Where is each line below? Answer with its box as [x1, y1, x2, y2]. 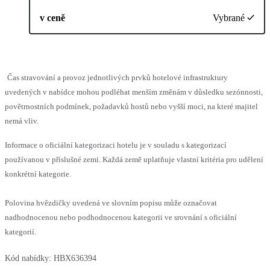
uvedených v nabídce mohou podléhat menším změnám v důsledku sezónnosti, [5, 87, 263, 96]
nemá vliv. [5, 116, 39, 125]
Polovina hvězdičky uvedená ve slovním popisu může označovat [5, 198, 217, 207]
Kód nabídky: [5, 253, 51, 263]
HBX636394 [54, 253, 96, 263]
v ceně [40, 12, 65, 23]
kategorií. [5, 227, 36, 236]
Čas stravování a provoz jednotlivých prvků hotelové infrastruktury [7, 72, 228, 82]
